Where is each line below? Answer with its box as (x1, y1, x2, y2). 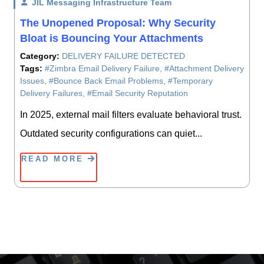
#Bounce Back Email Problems (49, 76, 163, 85)
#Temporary (168, 76, 213, 85)
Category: (20, 51, 62, 61)
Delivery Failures (20, 88, 82, 98)
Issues (20, 76, 44, 85)
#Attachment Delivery (164, 64, 244, 73)
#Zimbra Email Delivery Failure (45, 64, 160, 73)
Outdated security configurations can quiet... (20, 128, 202, 138)
